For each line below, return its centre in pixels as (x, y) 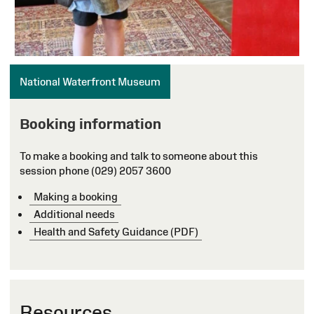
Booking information (90, 123)
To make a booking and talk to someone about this (139, 156)
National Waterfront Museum (90, 81)
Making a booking (75, 196)
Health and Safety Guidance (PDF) (116, 231)
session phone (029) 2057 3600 (95, 170)
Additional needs (74, 214)
